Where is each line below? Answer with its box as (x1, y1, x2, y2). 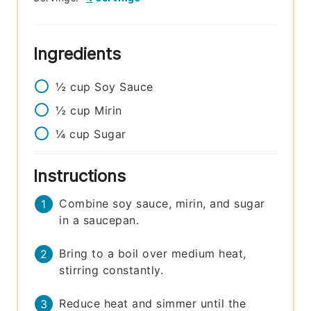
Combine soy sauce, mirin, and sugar (59, 196, 265, 211)
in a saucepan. (59, 213, 140, 228)
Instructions (33, 166, 131, 187)
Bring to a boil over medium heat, (59, 246, 246, 261)
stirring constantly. (59, 263, 164, 278)
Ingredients (33, 44, 126, 65)
